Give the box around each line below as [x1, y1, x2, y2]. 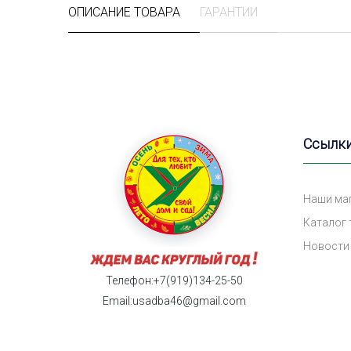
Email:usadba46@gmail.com [102, 294, 246, 307]
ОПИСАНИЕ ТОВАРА [68, 5, 180, 20]
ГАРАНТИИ [200, 5, 258, 20]
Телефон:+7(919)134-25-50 [105, 273, 243, 287]
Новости [303, 240, 349, 252]
